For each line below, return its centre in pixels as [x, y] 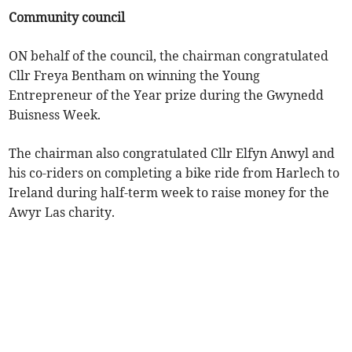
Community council [67, 18]
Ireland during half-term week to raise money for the [169, 193]
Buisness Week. [55, 115]
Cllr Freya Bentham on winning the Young [135, 76]
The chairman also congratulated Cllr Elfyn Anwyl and [172, 154]
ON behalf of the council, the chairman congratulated [169, 56]
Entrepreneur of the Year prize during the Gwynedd [167, 95]
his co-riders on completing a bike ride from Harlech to [174, 173]
